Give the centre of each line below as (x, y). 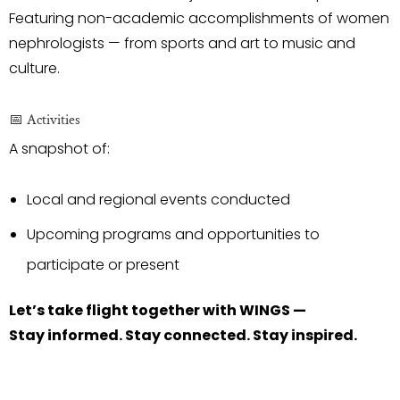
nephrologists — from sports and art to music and (182, 44)
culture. (34, 69)
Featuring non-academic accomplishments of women (199, 19)
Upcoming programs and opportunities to (173, 235)
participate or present (103, 265)
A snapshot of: (59, 149)
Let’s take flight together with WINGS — (158, 311)
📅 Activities (45, 121)
